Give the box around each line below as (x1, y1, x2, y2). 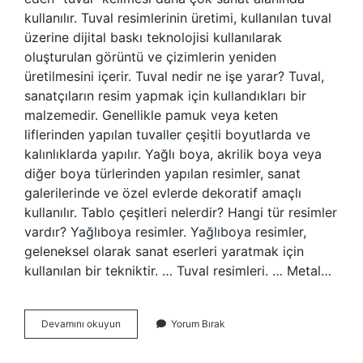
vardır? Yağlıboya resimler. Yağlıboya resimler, (24, 224, 306, 240)
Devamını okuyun (41, 318, 121, 330)
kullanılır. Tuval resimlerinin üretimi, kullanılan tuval (24, 10, 331, 26)
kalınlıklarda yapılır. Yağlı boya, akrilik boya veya (24, 146, 322, 162)
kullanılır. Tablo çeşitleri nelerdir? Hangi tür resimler (24, 204, 337, 220)
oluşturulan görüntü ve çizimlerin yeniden (24, 49, 276, 65)
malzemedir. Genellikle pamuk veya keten (24, 107, 278, 123)
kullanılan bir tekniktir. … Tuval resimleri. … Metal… (24, 263, 331, 279)
